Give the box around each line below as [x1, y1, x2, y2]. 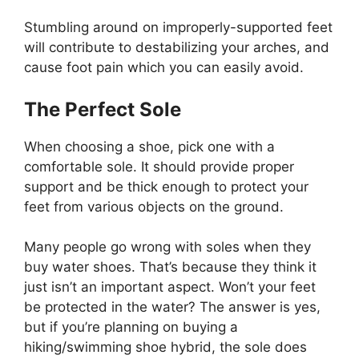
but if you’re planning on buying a [24, 319, 238, 336]
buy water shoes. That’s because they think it [24, 259, 317, 276]
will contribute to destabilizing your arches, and [24, 39, 329, 56]
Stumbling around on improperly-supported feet [24, 19, 333, 36]
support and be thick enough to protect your [24, 178, 309, 195]
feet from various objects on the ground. [24, 198, 284, 215]
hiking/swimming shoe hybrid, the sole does [24, 339, 307, 356]
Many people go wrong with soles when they [24, 239, 311, 256]
